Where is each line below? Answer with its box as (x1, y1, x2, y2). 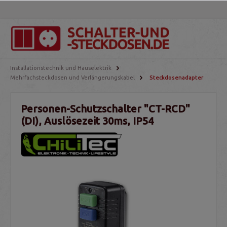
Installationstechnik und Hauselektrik (10, 65, 111, 71)
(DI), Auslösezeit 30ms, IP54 (21, 115, 154, 127)
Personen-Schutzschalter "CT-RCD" (21, 103, 190, 115)
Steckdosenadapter (149, 74, 203, 81)
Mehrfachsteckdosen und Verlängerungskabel (10, 74, 135, 81)
